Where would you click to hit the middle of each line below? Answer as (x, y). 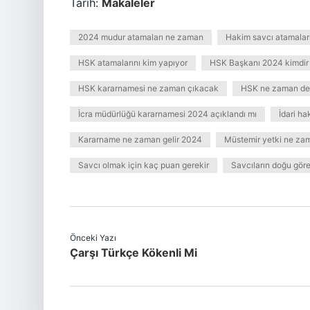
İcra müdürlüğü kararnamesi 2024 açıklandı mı (167, 114)
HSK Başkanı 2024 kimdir (259, 63)
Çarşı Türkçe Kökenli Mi (134, 253)
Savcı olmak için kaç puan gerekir (144, 165)
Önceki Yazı (93, 238)
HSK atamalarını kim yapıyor (133, 63)
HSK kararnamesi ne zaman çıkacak (148, 88)
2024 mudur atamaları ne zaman (141, 37)
